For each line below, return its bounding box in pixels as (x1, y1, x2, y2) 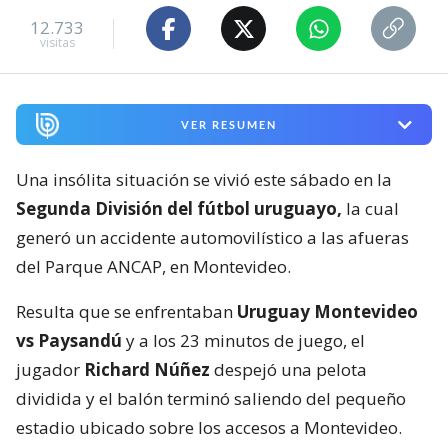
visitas (39, 33, 75, 51)
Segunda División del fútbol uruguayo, (16, 197, 342, 221)
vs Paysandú (16, 329, 122, 353)
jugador (16, 358, 84, 382)
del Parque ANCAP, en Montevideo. (16, 255, 291, 279)
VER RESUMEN (180, 118, 277, 132)
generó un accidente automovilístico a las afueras (16, 226, 409, 250)
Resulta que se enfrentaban (16, 300, 237, 324)
